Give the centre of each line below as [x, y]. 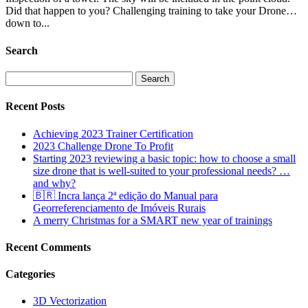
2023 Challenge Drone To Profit [103, 146]
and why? [54, 183]
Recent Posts [35, 107]
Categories [30, 274]
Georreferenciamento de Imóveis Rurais [119, 208]
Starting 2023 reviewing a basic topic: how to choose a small [164, 158]
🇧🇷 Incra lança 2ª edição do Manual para [125, 195]
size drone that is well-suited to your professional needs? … [162, 170]
